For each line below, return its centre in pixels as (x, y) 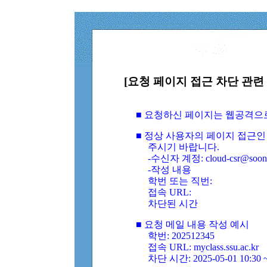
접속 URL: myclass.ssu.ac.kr (204, 247)
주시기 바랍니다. (184, 147)
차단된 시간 (173, 204)
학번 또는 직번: (180, 181)
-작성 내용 (170, 170)
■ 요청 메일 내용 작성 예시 (193, 224)
